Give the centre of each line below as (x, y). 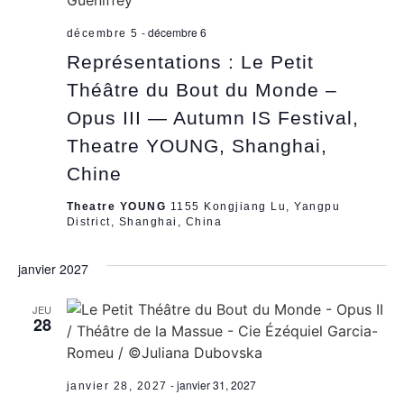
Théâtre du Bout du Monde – (202, 89)
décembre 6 (177, 32)
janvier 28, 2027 (117, 386)
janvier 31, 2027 (216, 384)
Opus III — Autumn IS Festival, (212, 117)
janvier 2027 (53, 268)
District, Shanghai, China (144, 221)
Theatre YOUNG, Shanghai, (197, 145)
